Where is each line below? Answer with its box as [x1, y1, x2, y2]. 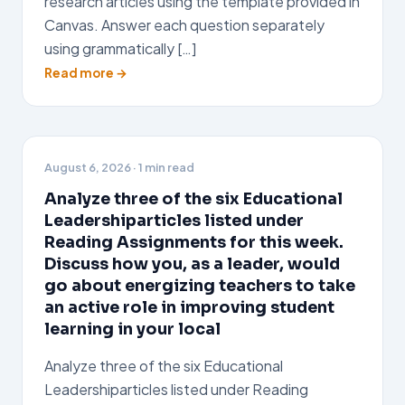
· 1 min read [131, 160, 194, 174]
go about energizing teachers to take [44, 276, 355, 296]
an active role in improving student [44, 297, 334, 317]
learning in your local [44, 319, 221, 339]
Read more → [44, 65, 127, 80]
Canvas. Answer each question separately [44, 15, 325, 34]
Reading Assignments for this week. [44, 232, 344, 252]
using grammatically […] [44, 39, 196, 58]
